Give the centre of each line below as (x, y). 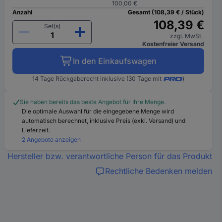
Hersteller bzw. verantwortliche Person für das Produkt (110, 156)
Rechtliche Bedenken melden (158, 171)
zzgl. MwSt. (187, 36)
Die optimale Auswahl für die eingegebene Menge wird (98, 111)
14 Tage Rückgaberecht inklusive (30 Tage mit (97, 79)
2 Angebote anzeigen (52, 139)
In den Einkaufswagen (114, 61)
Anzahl (23, 12)
